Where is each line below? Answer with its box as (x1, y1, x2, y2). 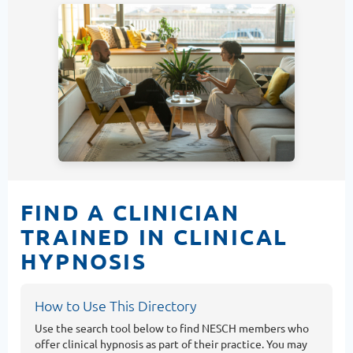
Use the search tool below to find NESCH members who (35, 320, 309, 335)
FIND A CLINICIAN (20, 197, 240, 225)
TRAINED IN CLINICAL (20, 221, 288, 250)
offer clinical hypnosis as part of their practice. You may (35, 336, 307, 351)
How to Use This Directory (35, 295, 197, 314)
